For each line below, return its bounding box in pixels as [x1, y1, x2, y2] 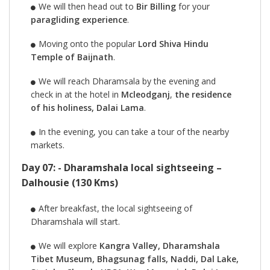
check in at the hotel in [31, 89, 121, 101]
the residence [175, 89, 231, 101]
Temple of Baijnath [31, 51, 113, 63]
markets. [31, 139, 67, 151]
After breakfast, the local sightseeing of [38, 202, 192, 215]
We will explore [38, 240, 99, 252]
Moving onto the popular [38, 38, 138, 50]
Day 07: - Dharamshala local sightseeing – [22, 161, 222, 175]
